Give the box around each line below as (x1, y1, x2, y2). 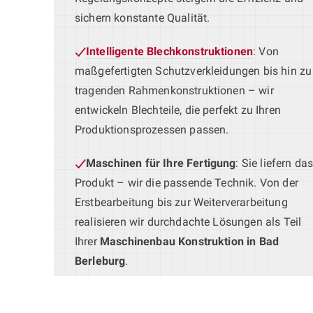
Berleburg (75, 254, 126, 268)
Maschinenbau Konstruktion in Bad (99, 234, 279, 248)
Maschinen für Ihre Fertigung (86, 156, 236, 170)
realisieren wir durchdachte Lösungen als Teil (75, 214, 302, 228)
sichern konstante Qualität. (75, 10, 210, 24)
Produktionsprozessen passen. (75, 122, 229, 136)
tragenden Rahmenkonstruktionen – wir (75, 83, 274, 97)
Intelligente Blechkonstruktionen (86, 44, 254, 58)
